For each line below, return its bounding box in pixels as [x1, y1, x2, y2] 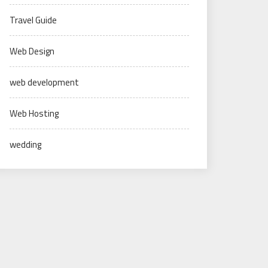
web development [10, 75, 79, 89]
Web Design [10, 44, 54, 58]
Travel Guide [10, 13, 57, 27]
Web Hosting [10, 106, 59, 120]
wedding [10, 138, 41, 151]
